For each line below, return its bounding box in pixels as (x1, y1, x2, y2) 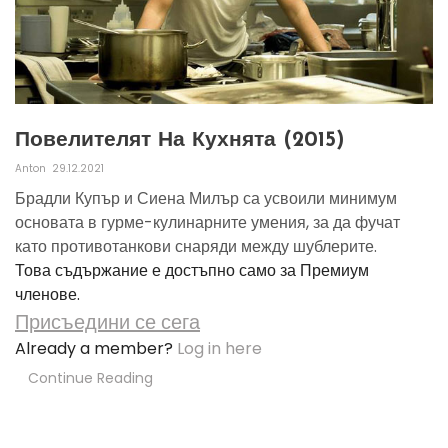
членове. (15, 282, 80, 306)
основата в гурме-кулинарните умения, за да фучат (15, 210, 400, 234)
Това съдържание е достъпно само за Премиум (15, 258, 369, 282)
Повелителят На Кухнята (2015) (15, 129, 345, 151)
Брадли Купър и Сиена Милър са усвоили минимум (15, 186, 397, 210)
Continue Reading (28, 367, 153, 388)
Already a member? (15, 336, 177, 360)
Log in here (177, 336, 262, 360)
